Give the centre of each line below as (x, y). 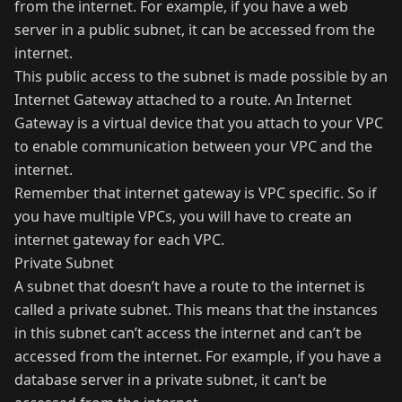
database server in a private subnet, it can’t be (170, 380)
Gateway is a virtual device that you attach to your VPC (199, 123)
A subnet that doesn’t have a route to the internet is (190, 287)
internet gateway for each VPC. (119, 240)
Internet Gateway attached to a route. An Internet (183, 100)
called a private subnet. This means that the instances (196, 310)
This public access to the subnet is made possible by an (201, 77)
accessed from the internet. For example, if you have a (198, 357)
